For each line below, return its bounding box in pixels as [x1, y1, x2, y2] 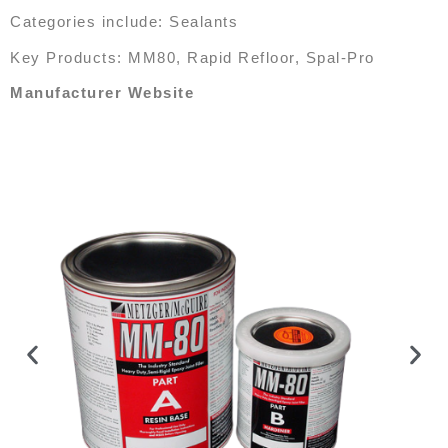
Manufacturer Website [10, 84, 194, 102]
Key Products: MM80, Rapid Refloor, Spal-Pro [10, 48, 375, 66]
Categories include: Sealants [10, 13, 238, 31]
